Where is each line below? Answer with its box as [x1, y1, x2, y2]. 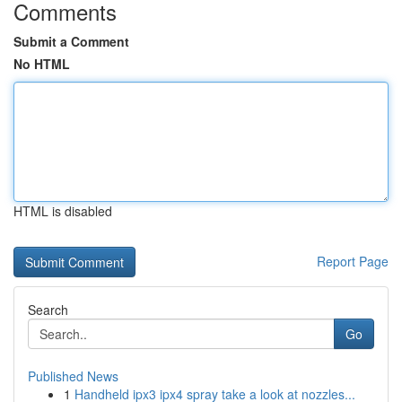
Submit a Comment [13, 32, 129, 50]
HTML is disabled [13, 202, 112, 220]
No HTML [13, 55, 70, 73]
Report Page [317, 252, 389, 270]
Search [28, 301, 68, 319]
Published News [28, 367, 118, 385]
